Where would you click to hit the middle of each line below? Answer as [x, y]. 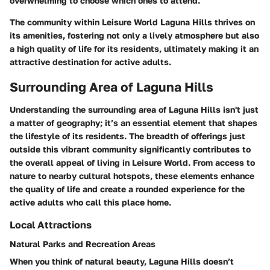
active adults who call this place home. [90, 202]
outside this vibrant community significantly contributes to [130, 149]
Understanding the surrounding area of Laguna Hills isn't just [134, 109]
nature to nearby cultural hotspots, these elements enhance [132, 176]
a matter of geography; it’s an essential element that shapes [133, 123]
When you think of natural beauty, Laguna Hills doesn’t [122, 262]
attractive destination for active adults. [90, 61]
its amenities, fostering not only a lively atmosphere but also [134, 35]
